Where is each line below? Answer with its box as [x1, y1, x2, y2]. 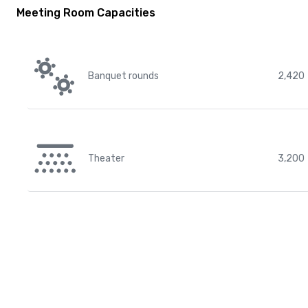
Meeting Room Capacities [16, 6, 155, 19]
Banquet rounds [88, 70, 159, 82]
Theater [88, 153, 124, 164]
